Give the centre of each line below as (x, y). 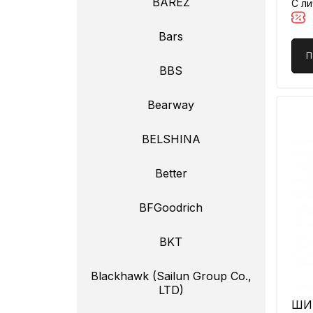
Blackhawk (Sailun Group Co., (171, 276)
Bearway (171, 105)
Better (171, 173)
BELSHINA (171, 139)
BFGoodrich (171, 208)
